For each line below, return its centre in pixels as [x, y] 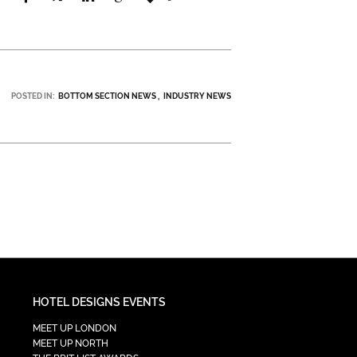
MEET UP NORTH [71, 343]
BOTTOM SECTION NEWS [107, 96]
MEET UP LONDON [75, 328]
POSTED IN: [32, 96]
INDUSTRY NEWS [197, 96]
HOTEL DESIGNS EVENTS [100, 302]
